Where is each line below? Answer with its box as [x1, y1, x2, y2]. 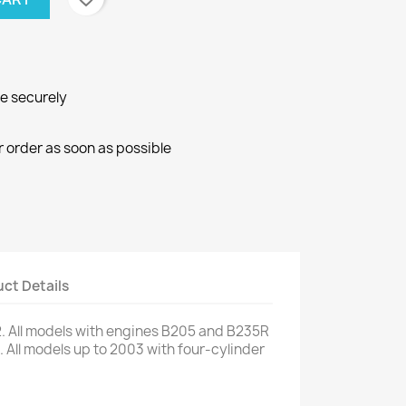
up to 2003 [73, 340, 144, 360]
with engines [75, 322, 159, 342]
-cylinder [205, 340, 265, 360]
